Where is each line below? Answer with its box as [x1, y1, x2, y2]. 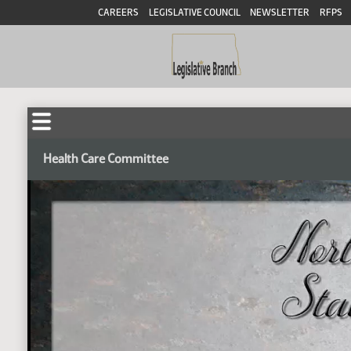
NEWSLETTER [250, 7, 310, 18]
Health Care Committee [43, 151, 168, 166]
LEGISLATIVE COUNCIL [148, 7, 241, 18]
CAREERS [97, 7, 139, 18]
